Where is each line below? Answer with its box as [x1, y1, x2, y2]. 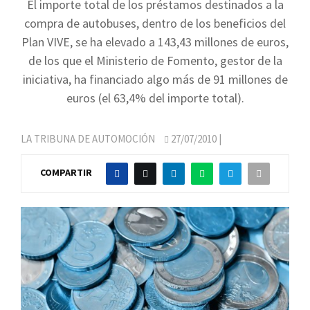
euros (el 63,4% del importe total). [66, 90, 244, 106]
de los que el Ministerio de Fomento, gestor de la [28, 53, 282, 69]
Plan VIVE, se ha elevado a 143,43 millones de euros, [21, 34, 289, 50]
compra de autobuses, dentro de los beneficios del [24, 15, 286, 31]
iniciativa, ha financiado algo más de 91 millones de [22, 71, 288, 87]
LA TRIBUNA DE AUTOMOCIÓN [21, 132, 155, 145]
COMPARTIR [40, 166, 92, 179]
